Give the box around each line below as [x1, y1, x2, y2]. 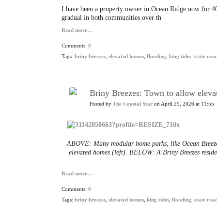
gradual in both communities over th [62, 14, 161, 21]
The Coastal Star [113, 101, 153, 107]
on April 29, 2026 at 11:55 [153, 101, 214, 107]
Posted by [90, 101, 113, 107]
